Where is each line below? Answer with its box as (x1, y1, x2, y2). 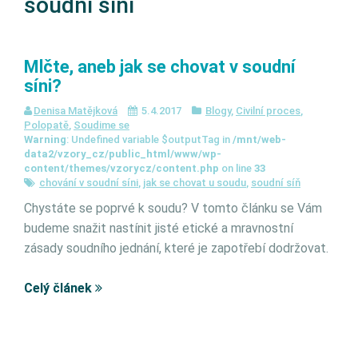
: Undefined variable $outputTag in (66, 133, 233, 145)
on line (219, 162, 254, 174)
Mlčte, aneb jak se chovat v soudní (24, 57, 296, 77)
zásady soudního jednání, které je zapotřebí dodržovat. (24, 241, 328, 256)
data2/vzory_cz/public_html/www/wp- (24, 148, 221, 160)
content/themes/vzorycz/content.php (24, 162, 219, 174)
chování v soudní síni (39, 177, 138, 189)
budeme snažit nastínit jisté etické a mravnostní (24, 221, 293, 236)
